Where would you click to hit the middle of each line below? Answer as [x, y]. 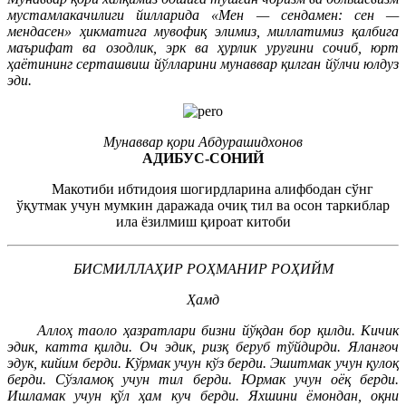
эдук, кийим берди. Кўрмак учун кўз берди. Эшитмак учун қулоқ [203, 362]
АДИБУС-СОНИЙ [203, 158]
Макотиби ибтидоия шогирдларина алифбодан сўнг [203, 188]
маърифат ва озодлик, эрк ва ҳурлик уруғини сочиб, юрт [203, 47]
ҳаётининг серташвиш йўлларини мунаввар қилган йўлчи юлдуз [203, 63]
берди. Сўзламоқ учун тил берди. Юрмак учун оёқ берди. [203, 379]
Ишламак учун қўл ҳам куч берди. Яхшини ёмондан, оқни [203, 395]
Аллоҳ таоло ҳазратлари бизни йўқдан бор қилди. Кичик [212, 330]
